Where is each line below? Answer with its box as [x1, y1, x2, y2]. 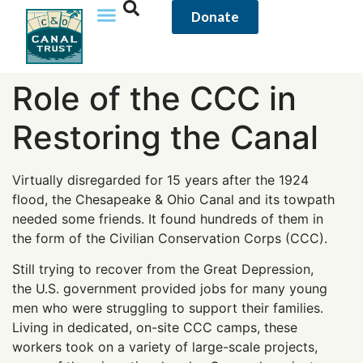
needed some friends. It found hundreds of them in [12, 211, 323, 227]
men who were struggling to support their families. [12, 300, 323, 317]
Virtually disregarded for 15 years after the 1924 [12, 172, 309, 188]
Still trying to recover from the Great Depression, [12, 261, 314, 278]
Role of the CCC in [12, 79, 297, 118]
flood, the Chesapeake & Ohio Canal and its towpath [12, 191, 335, 207]
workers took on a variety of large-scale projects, [12, 339, 318, 356]
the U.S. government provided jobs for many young [12, 280, 327, 297]
